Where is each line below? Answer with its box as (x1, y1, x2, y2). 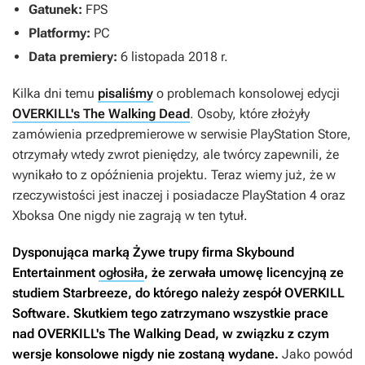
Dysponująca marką (12, 244, 133, 261)
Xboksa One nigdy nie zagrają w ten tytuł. (12, 208, 248, 224)
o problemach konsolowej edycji (153, 86, 340, 102)
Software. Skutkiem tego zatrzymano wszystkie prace (12, 306, 328, 322)
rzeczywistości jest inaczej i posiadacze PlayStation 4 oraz (12, 187, 345, 204)
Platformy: (29, 25, 90, 42)
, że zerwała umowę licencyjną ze (144, 265, 344, 281)
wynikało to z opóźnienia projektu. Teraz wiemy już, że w (12, 167, 336, 183)
